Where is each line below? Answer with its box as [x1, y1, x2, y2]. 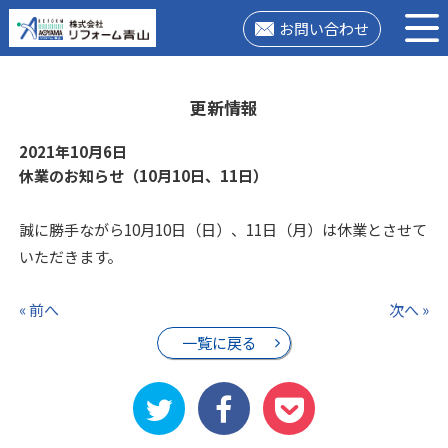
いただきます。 [18, 246, 122, 268]
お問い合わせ [278, 17, 369, 39]
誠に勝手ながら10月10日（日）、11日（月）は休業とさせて [18, 219, 427, 241]
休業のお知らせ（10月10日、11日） [18, 164, 268, 186]
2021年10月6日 [18, 140, 127, 162]
